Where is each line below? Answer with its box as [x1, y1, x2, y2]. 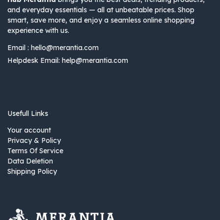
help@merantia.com [62, 56, 128, 65]
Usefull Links [7, 109, 48, 118]
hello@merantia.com [31, 43, 99, 53]
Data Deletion [7, 157, 53, 166]
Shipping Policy [7, 167, 57, 176]
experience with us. [7, 26, 69, 35]
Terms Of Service [7, 146, 63, 156]
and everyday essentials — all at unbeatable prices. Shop [7, 5, 194, 15]
